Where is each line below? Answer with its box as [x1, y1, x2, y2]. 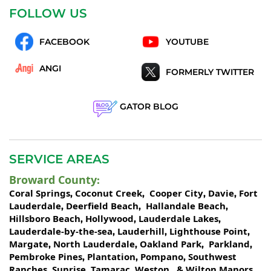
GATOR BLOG [119, 101, 178, 113]
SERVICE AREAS [9, 152, 109, 167]
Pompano [140, 250, 183, 263]
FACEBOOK [39, 36, 90, 47]
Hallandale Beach [143, 200, 226, 212]
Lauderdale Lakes [139, 212, 218, 225]
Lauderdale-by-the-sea [9, 225, 113, 238]
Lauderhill [117, 225, 165, 238]
